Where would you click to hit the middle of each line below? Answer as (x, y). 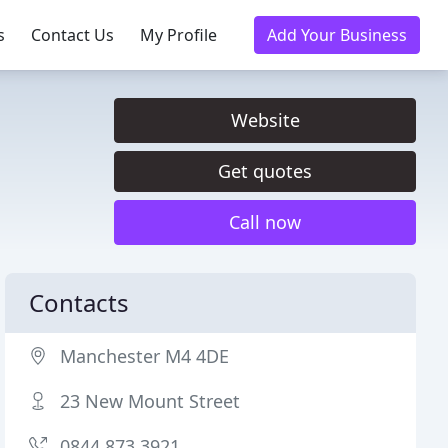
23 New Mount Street (150, 401)
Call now (265, 222)
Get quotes (265, 171)
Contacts (79, 302)
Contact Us (72, 35)
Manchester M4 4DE (145, 356)
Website (265, 120)
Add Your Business (337, 35)
